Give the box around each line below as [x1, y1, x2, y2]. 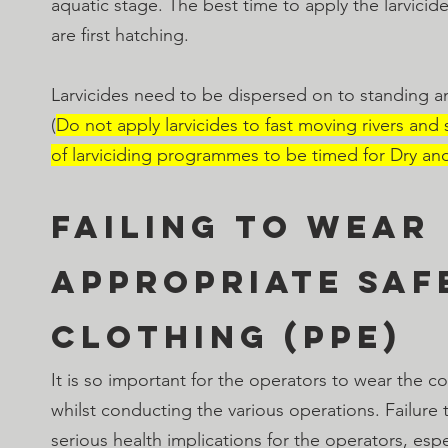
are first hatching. [51, 23, 189, 46]
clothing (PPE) [51, 316, 402, 357]
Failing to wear [51, 206, 444, 247]
